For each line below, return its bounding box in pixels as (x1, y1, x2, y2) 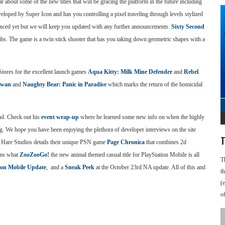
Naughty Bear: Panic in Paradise (23, 81, 106, 88)
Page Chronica (107, 139, 145, 146)
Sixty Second (171, 23, 204, 30)
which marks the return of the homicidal (106, 81, 202, 88)
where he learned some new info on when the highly (79, 114, 204, 121)
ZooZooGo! (20, 151, 49, 158)
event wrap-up (41, 114, 79, 121)
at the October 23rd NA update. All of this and (94, 164, 205, 171)
